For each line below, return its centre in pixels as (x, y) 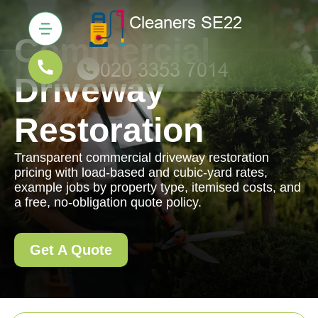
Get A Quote (71, 250)
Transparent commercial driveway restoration (142, 158)
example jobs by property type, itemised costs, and (158, 187)
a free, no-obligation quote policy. (108, 202)
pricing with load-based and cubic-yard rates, (141, 172)
